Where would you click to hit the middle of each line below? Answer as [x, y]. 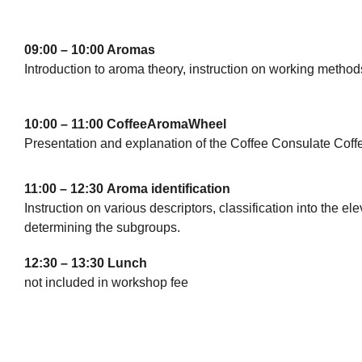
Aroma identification [168, 189]
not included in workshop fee [106, 282]
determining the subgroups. [102, 227]
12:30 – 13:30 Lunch [86, 263]
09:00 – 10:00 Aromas [90, 50]
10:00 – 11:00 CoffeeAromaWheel [125, 124]
